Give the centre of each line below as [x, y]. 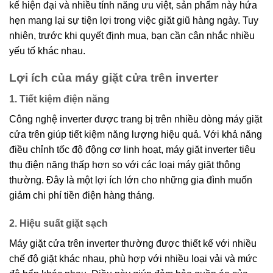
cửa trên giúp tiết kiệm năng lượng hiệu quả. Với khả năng [136, 134]
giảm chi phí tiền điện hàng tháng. [82, 195]
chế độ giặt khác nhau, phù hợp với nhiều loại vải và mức [133, 258]
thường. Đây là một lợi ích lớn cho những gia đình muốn [131, 180]
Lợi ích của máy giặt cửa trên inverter [114, 78]
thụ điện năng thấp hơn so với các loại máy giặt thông [125, 165]
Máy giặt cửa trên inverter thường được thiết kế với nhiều [133, 243]
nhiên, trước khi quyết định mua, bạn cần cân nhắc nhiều [132, 35]
